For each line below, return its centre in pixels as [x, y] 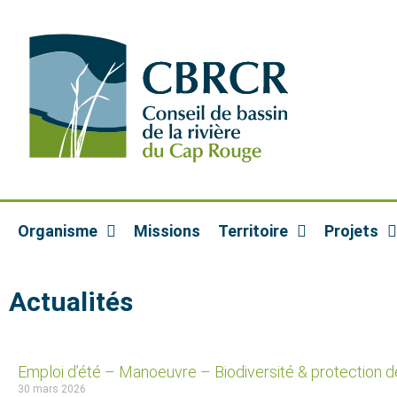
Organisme [58, 231]
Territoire [253, 231]
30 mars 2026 [52, 389]
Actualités [71, 301]
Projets [351, 231]
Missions [167, 231]
